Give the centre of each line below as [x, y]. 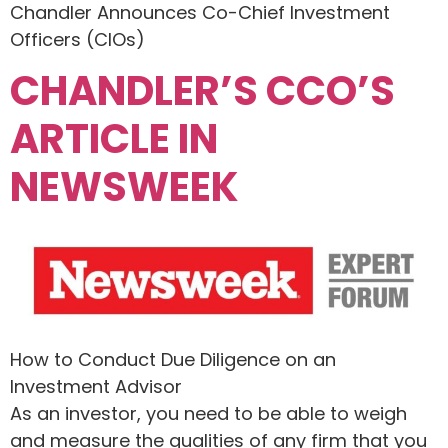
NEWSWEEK [124, 187]
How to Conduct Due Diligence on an [173, 359]
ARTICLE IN [114, 139]
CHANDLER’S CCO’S [202, 91]
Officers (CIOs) [77, 40]
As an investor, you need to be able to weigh [208, 413]
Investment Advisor [96, 386]
